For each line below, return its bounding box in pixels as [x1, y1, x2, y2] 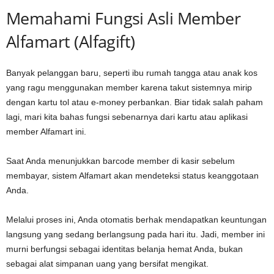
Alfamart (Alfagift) [6, 29, 135, 53]
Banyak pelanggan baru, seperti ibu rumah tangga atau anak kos [6, 67, 257, 78]
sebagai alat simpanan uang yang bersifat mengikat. [6, 258, 209, 268]
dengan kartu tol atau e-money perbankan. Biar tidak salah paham [6, 97, 263, 107]
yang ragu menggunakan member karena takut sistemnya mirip [6, 82, 252, 92]
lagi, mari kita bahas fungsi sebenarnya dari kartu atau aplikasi [6, 111, 248, 122]
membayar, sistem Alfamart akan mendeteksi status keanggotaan [6, 170, 259, 180]
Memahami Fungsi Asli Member [6, 6, 241, 29]
